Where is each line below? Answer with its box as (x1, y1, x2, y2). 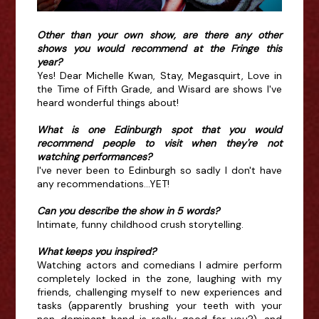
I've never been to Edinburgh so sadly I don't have (37, 163, 282, 177)
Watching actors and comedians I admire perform (37, 258, 282, 271)
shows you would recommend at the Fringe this (37, 41, 282, 55)
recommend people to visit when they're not (37, 136, 282, 150)
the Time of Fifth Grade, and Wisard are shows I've (37, 82, 282, 95)
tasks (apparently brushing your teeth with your (37, 298, 282, 312)
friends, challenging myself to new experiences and (37, 285, 282, 298)
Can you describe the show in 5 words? (37, 204, 220, 217)
